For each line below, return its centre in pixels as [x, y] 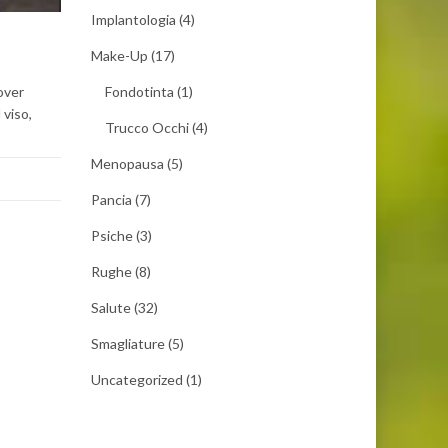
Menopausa [127, 163]
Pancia [111, 199]
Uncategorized [137, 379]
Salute [111, 307]
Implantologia [133, 19]
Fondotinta [139, 91]
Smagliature [128, 343]
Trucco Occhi [147, 127]
